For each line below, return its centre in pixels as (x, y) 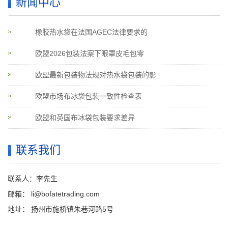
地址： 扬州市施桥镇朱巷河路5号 (61, 209)
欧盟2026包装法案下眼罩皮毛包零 (90, 53)
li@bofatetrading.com (64, 194)
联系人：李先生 (33, 179)
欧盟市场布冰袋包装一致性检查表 (89, 96)
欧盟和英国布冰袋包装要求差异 (85, 118)
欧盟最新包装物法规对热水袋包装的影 (96, 75)
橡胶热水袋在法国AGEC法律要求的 (91, 32)
